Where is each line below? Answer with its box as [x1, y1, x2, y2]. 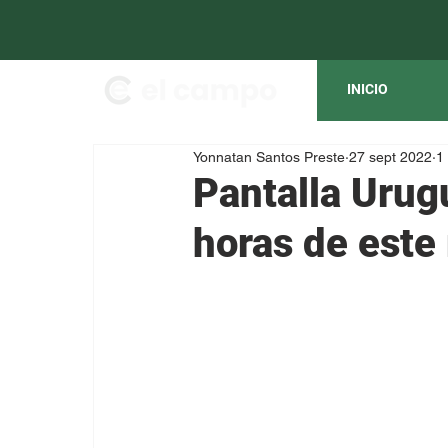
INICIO [347, 81, 388, 97]
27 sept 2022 [349, 148, 432, 165]
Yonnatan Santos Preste [193, 148, 345, 165]
